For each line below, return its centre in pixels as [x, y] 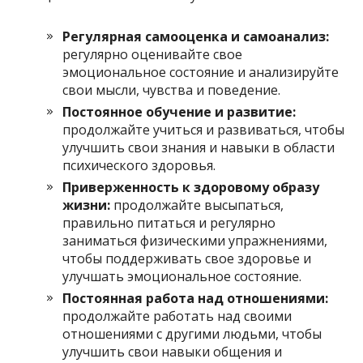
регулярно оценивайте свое [153, 54]
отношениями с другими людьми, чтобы [192, 333]
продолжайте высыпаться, [197, 205]
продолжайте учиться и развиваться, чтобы [204, 129]
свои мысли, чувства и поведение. [172, 90]
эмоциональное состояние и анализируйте [201, 72]
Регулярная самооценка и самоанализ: [196, 36]
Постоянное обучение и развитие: [179, 111]
